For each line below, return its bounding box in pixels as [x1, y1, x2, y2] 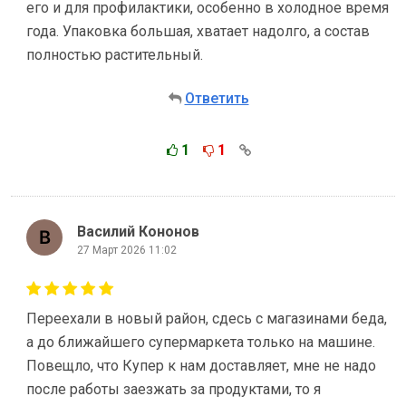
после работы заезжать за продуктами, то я [26, 381, 321, 398]
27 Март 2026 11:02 [77, 243, 177, 256]
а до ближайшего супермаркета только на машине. [26, 333, 375, 351]
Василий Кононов [77, 222, 199, 240]
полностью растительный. [26, 46, 203, 63]
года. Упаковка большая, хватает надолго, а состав [26, 23, 370, 40]
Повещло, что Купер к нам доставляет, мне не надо [26, 357, 376, 374]
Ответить [184, 90, 249, 107]
